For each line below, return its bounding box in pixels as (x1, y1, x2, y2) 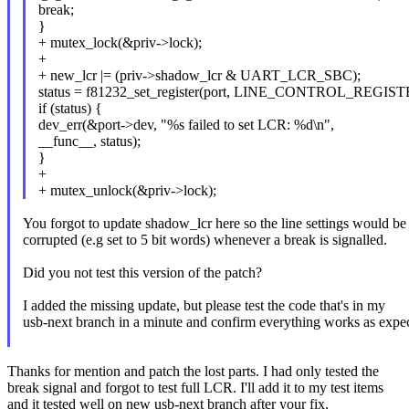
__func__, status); (37, 133, 141, 150)
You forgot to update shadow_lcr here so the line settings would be (22, 215, 406, 232)
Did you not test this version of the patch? (22, 265, 262, 281)
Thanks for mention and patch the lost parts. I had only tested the (7, 363, 379, 380)
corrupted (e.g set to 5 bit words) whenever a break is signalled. (22, 232, 387, 248)
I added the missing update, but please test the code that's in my (22, 298, 385, 314)
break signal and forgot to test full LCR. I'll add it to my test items (7, 380, 383, 396)
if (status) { (37, 100, 102, 117)
